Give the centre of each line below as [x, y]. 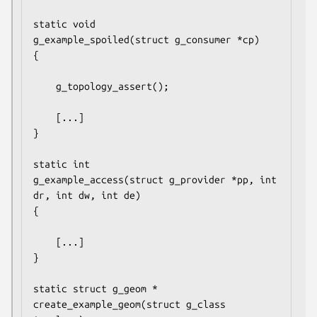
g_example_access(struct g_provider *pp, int [155, 179]
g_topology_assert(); [45, 86]
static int [62, 164]
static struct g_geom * [96, 288]
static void [64, 24]
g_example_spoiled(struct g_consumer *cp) [146, 39]
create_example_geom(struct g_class [129, 304]
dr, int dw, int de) [87, 195]
